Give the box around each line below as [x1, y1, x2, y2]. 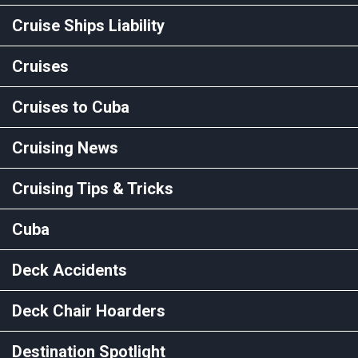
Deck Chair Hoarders [12, 300, 165, 320]
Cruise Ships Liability [12, 15, 165, 35]
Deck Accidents [12, 260, 127, 280]
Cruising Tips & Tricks [12, 178, 173, 198]
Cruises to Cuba [12, 97, 129, 117]
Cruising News [12, 137, 118, 157]
